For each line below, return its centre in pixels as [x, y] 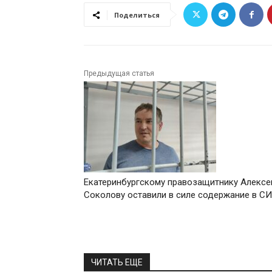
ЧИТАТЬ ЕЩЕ [117, 263]
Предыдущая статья [119, 74]
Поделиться [137, 15]
